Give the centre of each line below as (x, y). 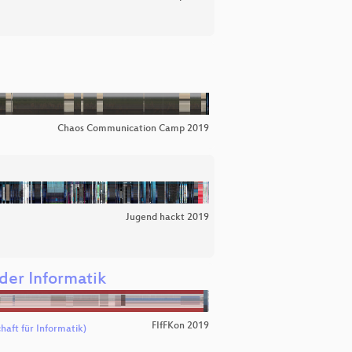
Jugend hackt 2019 (167, 217)
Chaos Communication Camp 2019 (133, 128)
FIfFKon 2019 (180, 326)
